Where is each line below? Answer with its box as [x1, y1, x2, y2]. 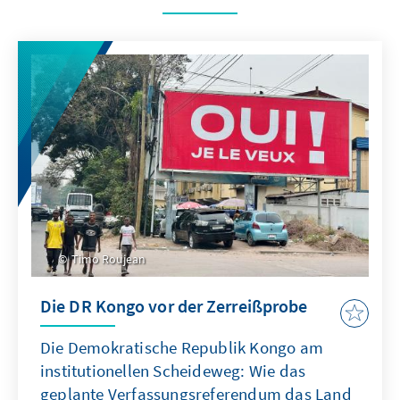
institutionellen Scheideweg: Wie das [40, 360, 306, 382]
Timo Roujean [69, 251, 146, 268]
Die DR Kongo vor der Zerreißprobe [40, 295, 308, 318]
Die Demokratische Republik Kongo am [40, 337, 323, 359]
